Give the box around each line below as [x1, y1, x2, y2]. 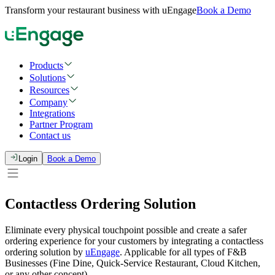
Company [29, 97, 68, 108]
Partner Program [29, 119, 93, 130]
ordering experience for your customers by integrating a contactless [5, 236, 263, 247]
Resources [29, 85, 69, 96]
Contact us [29, 130, 71, 141]
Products [29, 60, 63, 71]
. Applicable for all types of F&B [120, 247, 247, 258]
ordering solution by [5, 247, 83, 258]
